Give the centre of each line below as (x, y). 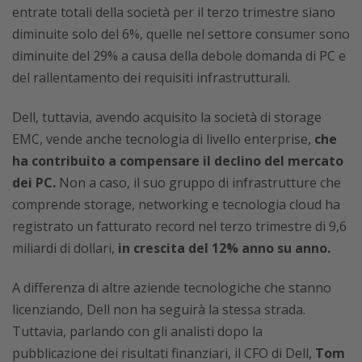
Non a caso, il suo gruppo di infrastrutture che (198, 182)
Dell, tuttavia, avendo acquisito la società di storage (167, 117)
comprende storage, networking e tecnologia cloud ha (176, 204)
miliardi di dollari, (65, 248)
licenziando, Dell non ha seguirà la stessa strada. (159, 309)
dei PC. (34, 182)
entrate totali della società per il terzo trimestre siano (174, 12)
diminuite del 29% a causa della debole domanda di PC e (179, 55)
